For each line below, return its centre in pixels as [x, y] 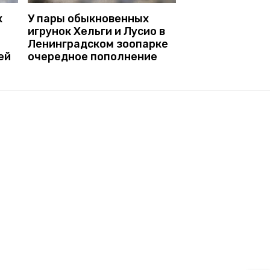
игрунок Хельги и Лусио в [96, 31]
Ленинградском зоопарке [98, 44]
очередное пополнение [93, 56]
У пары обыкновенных [88, 18]
